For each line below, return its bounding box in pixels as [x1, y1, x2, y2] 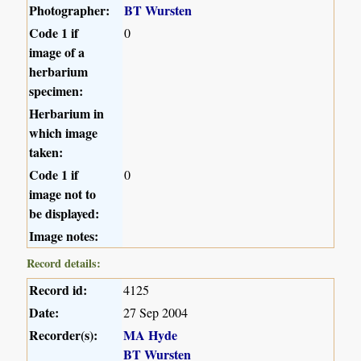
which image [29, 123, 98, 143]
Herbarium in [29, 104, 105, 123]
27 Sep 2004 [123, 304, 189, 322]
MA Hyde [123, 326, 178, 345]
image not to [29, 185, 97, 204]
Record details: [27, 255, 102, 272]
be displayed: [29, 204, 100, 223]
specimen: [29, 81, 84, 101]
